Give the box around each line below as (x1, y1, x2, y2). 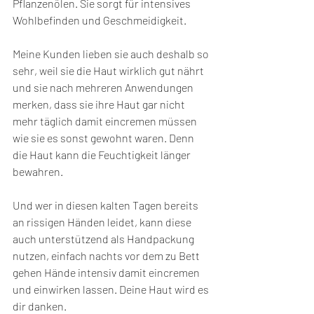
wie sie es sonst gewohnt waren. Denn (13, 131, 196, 145)
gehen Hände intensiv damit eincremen (13, 266, 202, 280)
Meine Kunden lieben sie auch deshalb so (13, 47, 211, 61)
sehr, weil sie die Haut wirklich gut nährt (13, 64, 206, 78)
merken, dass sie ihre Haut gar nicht (13, 97, 187, 111)
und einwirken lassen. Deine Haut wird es (13, 282, 211, 296)
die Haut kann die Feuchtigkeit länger (13, 148, 193, 162)
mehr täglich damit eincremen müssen (13, 114, 199, 128)
